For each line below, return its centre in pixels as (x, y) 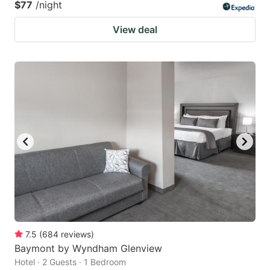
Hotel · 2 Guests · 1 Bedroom (70, 262)
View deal (135, 29)
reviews (76, 234)
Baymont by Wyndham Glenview (88, 249)
